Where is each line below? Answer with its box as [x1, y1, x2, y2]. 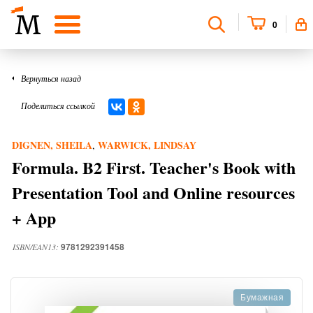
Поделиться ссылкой [21, 100, 95, 111]
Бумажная [240, 293, 284, 303]
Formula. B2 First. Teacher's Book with [12, 155, 296, 180]
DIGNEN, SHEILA [12, 138, 92, 152]
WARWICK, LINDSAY [98, 138, 196, 152]
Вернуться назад [21, 73, 81, 84]
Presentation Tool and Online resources [12, 180, 295, 205]
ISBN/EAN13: [13, 241, 61, 252]
